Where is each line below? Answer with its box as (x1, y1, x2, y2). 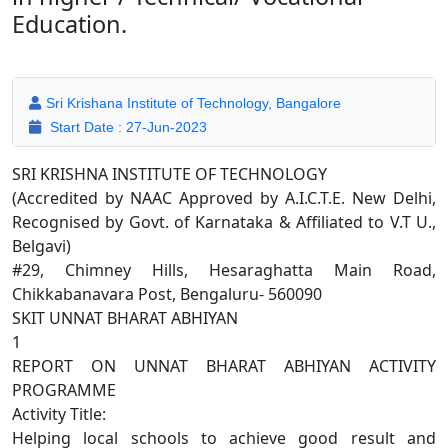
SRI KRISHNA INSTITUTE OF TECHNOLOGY (12, 163, 327, 186)
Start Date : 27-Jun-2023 (46, 119, 207, 136)
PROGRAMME (12, 379, 116, 402)
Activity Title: (12, 403, 106, 426)
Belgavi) (12, 235, 71, 258)
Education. (12, 8, 127, 41)
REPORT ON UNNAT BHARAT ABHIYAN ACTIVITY (12, 355, 436, 378)
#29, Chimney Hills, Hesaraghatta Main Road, (12, 259, 436, 282)
